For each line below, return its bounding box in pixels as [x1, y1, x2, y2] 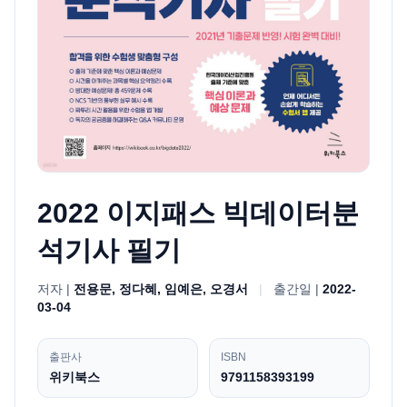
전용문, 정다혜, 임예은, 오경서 [74, 281, 248, 296]
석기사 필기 [37, 234, 181, 265]
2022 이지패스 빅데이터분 [37, 197, 359, 228]
